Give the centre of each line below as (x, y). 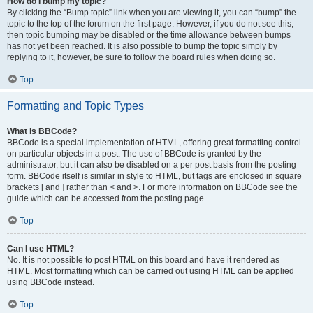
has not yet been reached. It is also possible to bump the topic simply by (142, 46)
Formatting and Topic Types (75, 105)
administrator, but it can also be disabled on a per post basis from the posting (152, 165)
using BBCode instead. (51, 282)
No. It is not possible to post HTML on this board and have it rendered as (143, 260)
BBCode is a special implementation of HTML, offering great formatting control (154, 142)
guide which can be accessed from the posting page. (107, 198)
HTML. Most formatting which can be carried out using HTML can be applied (151, 271)
